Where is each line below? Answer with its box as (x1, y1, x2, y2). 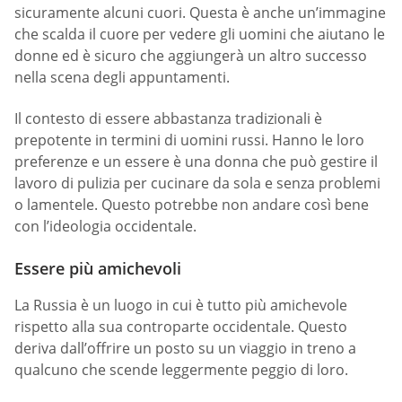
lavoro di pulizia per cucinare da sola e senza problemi (14, 172, 380, 193)
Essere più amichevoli (14, 258, 181, 280)
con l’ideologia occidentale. (14, 215, 197, 236)
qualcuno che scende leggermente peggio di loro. (14, 360, 348, 380)
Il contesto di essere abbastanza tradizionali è (14, 108, 322, 128)
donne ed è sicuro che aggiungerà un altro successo (14, 46, 367, 66)
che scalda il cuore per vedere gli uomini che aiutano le (14, 24, 385, 45)
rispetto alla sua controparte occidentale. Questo (14, 317, 347, 337)
